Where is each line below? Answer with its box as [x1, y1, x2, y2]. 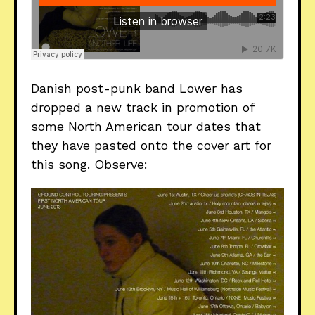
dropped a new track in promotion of [31, 100, 254, 115]
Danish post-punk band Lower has [31, 81, 243, 96]
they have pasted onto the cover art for [31, 138, 271, 153]
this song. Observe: [31, 157, 148, 172]
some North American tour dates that [31, 119, 261, 134]
